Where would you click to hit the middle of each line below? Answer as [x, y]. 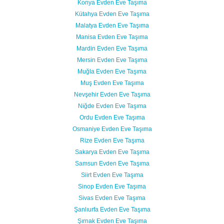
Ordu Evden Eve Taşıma [112, 117]
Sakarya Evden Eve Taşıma [112, 152]
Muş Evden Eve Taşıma [112, 83]
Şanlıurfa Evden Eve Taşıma [112, 209]
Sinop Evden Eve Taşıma [112, 186]
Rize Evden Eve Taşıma [112, 140]
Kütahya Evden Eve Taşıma [112, 14]
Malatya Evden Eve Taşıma [112, 25]
